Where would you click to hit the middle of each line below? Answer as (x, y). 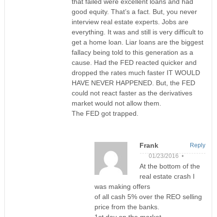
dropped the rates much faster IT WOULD (136, 73)
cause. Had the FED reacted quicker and (134, 63)
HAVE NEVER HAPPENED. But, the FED (133, 83)
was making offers (122, 187)
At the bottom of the (170, 166)
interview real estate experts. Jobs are (130, 22)
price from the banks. (127, 207)
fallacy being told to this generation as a (132, 53)
